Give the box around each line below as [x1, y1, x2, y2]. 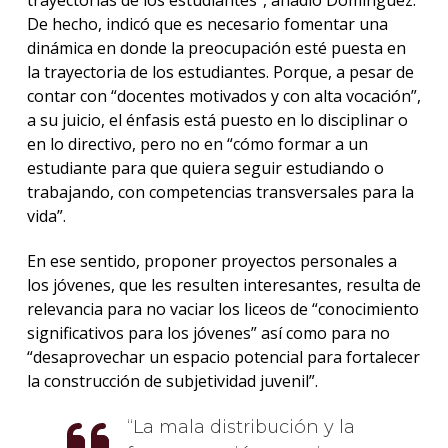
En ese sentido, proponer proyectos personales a [26, 249, 397, 272]
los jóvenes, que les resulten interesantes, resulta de [26, 273, 421, 296]
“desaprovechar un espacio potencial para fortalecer [26, 345, 420, 368]
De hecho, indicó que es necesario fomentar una [26, 13, 388, 36]
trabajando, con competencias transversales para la [26, 181, 414, 204]
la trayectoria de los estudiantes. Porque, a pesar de [26, 61, 414, 84]
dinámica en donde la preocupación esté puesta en [26, 37, 406, 60]
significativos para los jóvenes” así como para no [26, 321, 390, 344]
